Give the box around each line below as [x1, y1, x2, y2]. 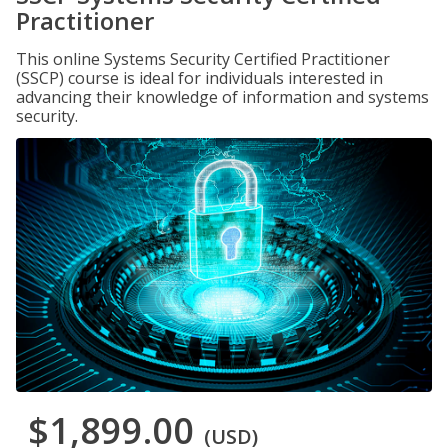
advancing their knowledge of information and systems [16, 86, 429, 108]
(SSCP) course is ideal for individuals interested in [16, 67, 383, 89]
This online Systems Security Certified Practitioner [16, 48, 390, 70]
